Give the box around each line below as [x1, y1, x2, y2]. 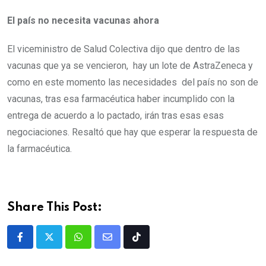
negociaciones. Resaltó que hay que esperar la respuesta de [7, 126, 258, 138]
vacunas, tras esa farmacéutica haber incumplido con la [7, 93, 235, 104]
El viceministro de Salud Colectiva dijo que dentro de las [7, 43, 242, 55]
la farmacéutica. [7, 142, 77, 154]
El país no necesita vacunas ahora [7, 14, 159, 26]
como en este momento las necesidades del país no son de [7, 76, 258, 88]
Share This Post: [7, 201, 102, 214]
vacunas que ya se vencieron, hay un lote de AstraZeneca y [7, 59, 253, 71]
